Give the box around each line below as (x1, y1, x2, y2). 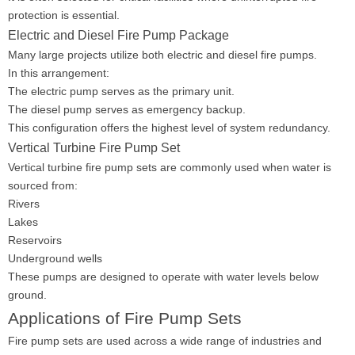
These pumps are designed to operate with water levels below (8, 270, 319, 283)
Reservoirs (8, 234, 62, 246)
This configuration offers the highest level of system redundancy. (8, 121, 330, 134)
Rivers (8, 197, 40, 210)
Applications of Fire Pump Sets (8, 309, 242, 327)
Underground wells (8, 252, 102, 265)
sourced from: (8, 179, 78, 192)
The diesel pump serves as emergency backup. (8, 103, 246, 116)
